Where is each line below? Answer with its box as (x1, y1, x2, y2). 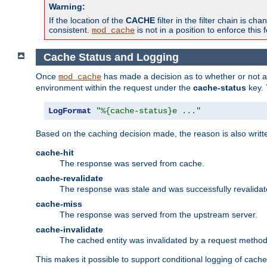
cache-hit (36, 148, 74, 158)
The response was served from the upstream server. (60, 210, 257, 220)
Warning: (49, 1, 85, 11)
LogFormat (48, 106, 91, 116)
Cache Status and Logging (43, 51, 179, 63)
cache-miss (36, 199, 82, 209)
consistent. (49, 24, 92, 35)
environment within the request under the (36, 83, 193, 93)
